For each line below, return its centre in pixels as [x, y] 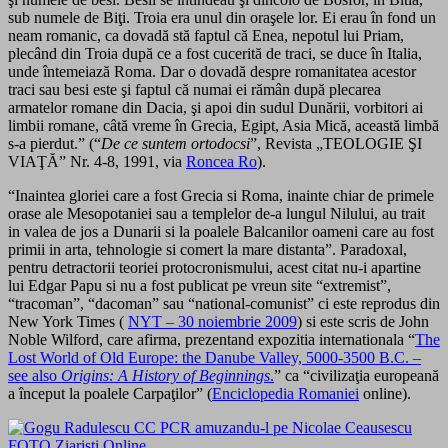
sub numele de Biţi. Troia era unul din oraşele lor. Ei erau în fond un [222, 18]
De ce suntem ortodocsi [175, 144]
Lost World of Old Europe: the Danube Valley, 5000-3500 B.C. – [214, 358]
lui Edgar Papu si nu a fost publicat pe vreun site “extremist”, [199, 286]
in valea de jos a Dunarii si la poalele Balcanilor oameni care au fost [221, 232]
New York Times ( [68, 322]
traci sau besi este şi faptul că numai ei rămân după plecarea [194, 90]
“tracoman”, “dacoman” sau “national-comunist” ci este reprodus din [224, 304]
